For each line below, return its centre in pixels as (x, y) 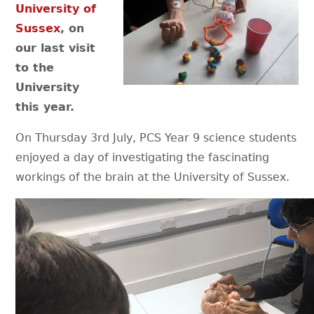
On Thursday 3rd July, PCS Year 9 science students (156, 138)
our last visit (56, 48)
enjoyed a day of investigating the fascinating (143, 157)
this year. (45, 107)
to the (35, 68)
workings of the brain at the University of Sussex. (153, 177)
